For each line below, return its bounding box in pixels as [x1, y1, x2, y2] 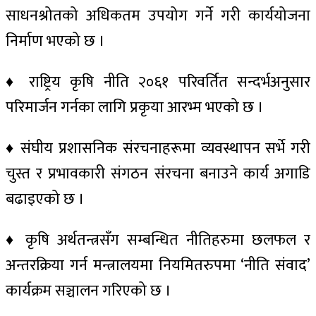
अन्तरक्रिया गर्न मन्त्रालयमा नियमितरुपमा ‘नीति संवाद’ [6, 252, 310, 279]
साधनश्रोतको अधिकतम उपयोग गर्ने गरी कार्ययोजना [6, 2, 310, 29]
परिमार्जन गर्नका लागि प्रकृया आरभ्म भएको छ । [6, 94, 264, 121]
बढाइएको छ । [6, 186, 85, 212]
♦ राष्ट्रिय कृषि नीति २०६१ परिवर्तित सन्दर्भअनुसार [6, 68, 310, 95]
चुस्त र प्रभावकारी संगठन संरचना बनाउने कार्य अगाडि [6, 160, 310, 187]
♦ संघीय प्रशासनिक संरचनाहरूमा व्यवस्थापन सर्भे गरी [6, 135, 310, 162]
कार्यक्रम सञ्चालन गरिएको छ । [6, 277, 171, 304]
